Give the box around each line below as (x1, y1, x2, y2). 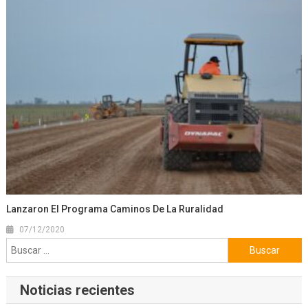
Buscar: (227, 239, 261, 253)
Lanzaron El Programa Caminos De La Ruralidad (6, 203, 224, 215)
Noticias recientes (19, 282, 135, 299)
